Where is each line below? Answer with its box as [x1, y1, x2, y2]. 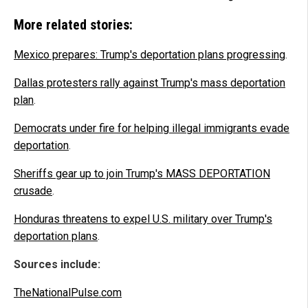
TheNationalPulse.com [14, 286, 122, 300]
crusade [14, 184, 52, 198]
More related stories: [14, 16, 133, 34]
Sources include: [14, 258, 100, 272]
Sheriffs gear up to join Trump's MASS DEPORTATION [14, 167, 270, 181]
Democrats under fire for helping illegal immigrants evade [14, 122, 289, 135]
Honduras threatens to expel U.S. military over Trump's [14, 212, 272, 226]
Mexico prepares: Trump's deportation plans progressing [14, 48, 285, 62]
